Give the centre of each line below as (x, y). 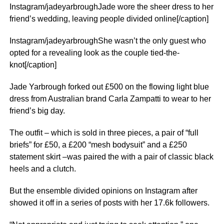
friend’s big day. (37, 111)
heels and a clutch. (42, 169)
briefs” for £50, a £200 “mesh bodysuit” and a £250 (98, 145)
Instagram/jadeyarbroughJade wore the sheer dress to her (111, 7)
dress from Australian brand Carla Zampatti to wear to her (110, 99)
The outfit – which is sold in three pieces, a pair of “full (104, 133)
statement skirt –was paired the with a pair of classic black (111, 157)
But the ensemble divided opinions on (77, 191)
